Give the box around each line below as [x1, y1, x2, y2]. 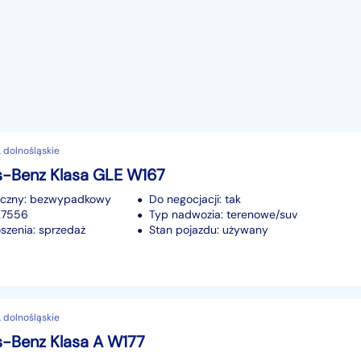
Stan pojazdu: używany [149, 222, 268, 237]
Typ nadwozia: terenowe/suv [149, 206, 297, 222]
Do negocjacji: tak [149, 191, 241, 206]
